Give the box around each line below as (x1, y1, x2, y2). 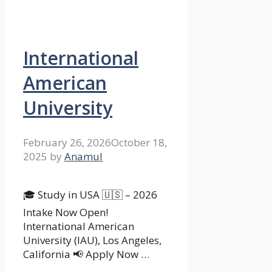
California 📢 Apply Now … (23, 247, 149, 262)
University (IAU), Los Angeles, (23, 233, 161, 248)
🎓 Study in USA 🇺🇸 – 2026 (23, 188, 157, 202)
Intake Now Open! (23, 205, 108, 220)
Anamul (64, 149, 103, 164)
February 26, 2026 (23, 135, 111, 150)
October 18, (111, 135, 167, 150)
